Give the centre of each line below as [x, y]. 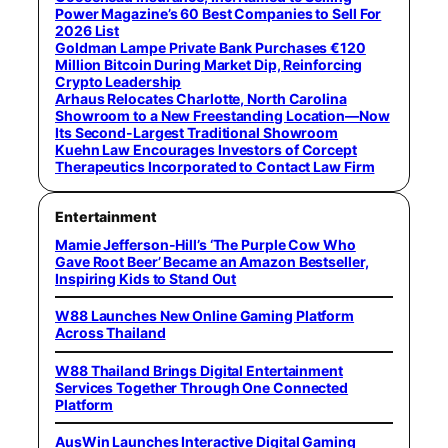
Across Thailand [110, 333]
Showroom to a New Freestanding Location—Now [222, 115]
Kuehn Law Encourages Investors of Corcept [206, 149]
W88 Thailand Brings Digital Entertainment [199, 370]
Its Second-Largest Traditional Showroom [197, 132]
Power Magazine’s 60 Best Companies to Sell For [218, 13]
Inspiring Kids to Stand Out [146, 278]
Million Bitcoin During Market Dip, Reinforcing [209, 64]
